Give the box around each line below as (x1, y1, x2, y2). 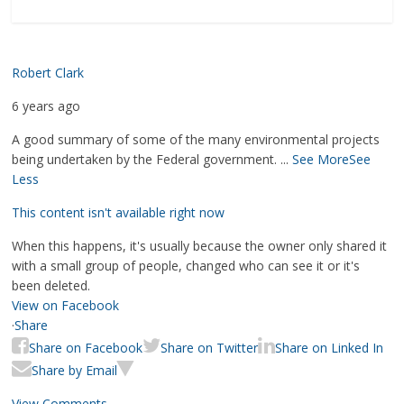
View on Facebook (12, 297, 120, 314)
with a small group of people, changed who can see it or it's (12, 257, 361, 274)
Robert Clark (12, 64, 85, 81)
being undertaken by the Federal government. (12, 151, 281, 168)
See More (292, 151, 350, 168)
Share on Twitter (161, 339, 259, 356)
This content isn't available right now (12, 204, 225, 221)
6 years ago (12, 97, 81, 115)
